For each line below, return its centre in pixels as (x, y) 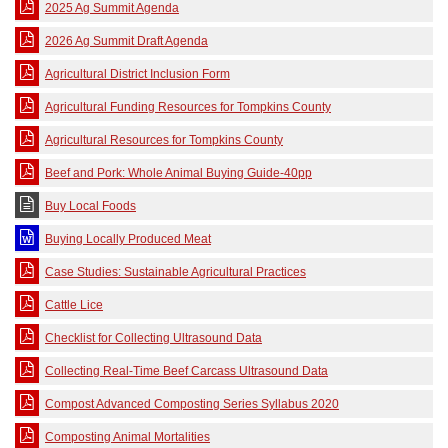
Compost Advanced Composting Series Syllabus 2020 (192, 404)
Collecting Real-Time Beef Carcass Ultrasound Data (186, 371)
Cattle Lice (74, 305)
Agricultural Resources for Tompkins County (164, 140)
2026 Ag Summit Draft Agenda (126, 41)
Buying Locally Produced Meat (128, 239)
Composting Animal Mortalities (127, 437)
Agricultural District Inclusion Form (137, 74)
